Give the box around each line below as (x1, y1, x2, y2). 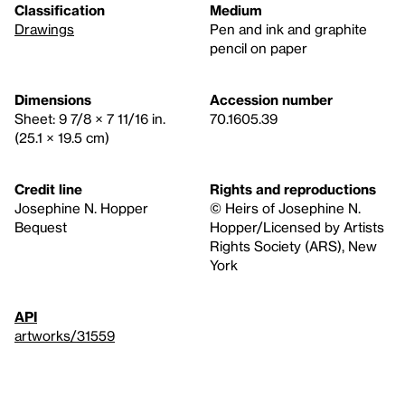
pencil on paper (210, 39, 307, 56)
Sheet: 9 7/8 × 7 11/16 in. (14, 109, 165, 127)
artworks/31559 (14, 326, 115, 344)
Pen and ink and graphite (210, 20, 367, 37)
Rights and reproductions (210, 180, 376, 197)
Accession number (210, 90, 333, 108)
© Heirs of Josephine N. (210, 199, 361, 216)
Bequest (14, 218, 67, 235)
